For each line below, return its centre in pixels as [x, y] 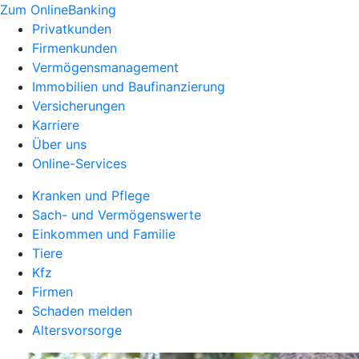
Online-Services [79, 163]
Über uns [59, 144]
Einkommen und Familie [104, 234]
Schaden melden [82, 311]
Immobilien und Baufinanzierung [129, 87]
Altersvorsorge [77, 330]
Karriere [56, 125]
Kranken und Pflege [91, 196]
